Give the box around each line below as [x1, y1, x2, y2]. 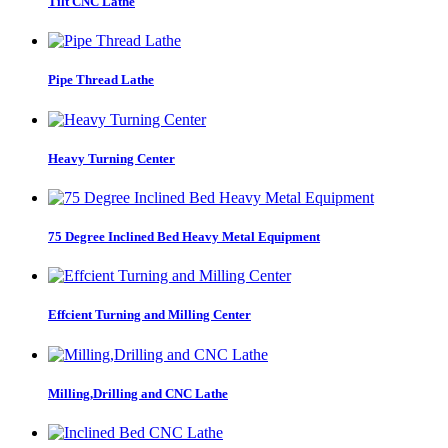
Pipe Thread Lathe [48, 72, 154, 88]
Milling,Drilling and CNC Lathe [48, 385, 228, 401]
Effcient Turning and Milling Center [48, 307, 251, 323]
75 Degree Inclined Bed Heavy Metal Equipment [48, 229, 320, 245]
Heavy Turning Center [48, 150, 175, 166]
